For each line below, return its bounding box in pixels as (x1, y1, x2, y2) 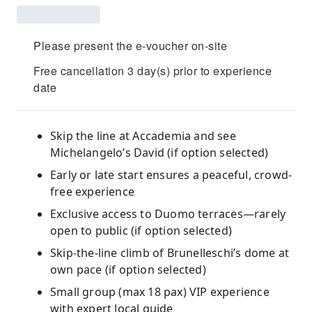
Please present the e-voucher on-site (33, 38, 227, 54)
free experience (50, 184, 134, 199)
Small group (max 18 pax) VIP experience (50, 284, 270, 299)
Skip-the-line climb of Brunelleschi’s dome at (50, 245, 290, 260)
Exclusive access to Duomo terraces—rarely (50, 206, 286, 221)
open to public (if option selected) (50, 223, 232, 238)
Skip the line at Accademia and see (50, 128, 236, 143)
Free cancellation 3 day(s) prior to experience (33, 63, 272, 79)
